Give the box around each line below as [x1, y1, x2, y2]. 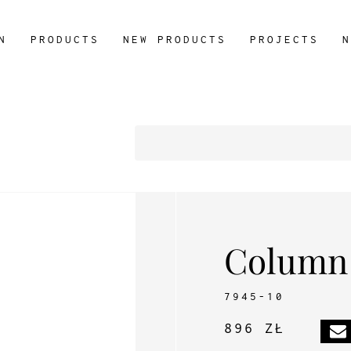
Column [224, 237, 348, 284]
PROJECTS [249, 33, 319, 45]
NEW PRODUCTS [122, 33, 226, 45]
